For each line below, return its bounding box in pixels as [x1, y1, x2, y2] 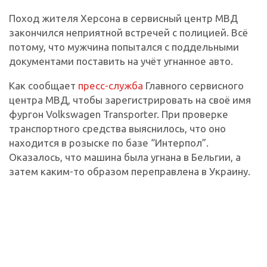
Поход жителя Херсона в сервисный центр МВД [9, 12, 238, 24]
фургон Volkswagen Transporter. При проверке [9, 108, 228, 120]
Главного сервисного [143, 79, 244, 91]
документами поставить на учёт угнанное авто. [9, 55, 233, 67]
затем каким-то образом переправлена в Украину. [9, 165, 250, 177]
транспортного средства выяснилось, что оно [9, 122, 226, 134]
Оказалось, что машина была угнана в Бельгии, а [9, 151, 241, 163]
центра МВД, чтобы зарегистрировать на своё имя [9, 94, 251, 105]
